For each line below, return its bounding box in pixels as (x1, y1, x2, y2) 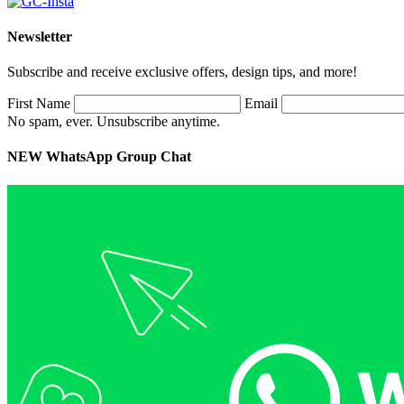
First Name (7, 96, 70, 112)
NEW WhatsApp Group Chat (7, 149, 191, 165)
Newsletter (7, 28, 72, 44)
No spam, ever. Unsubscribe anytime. (7, 114, 220, 130)
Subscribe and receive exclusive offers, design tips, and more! (7, 64, 357, 80)
